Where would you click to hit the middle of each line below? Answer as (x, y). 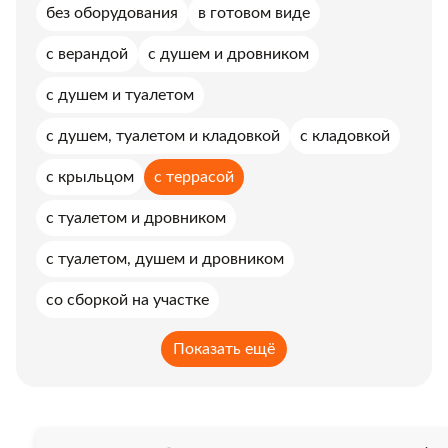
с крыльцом (90, 177)
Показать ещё (224, 349)
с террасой (194, 177)
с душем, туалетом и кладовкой (163, 136)
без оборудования (112, 13)
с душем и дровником (228, 54)
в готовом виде (254, 13)
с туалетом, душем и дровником (165, 259)
